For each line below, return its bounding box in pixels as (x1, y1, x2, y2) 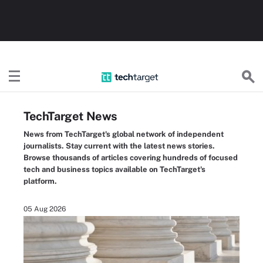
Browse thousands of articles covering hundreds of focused (23, 153, 238, 162)
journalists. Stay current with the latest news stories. (23, 141, 215, 150)
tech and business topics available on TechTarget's (23, 165, 205, 174)
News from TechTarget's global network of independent (23, 130, 224, 139)
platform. (23, 177, 57, 186)
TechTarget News (23, 109, 117, 123)
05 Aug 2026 (23, 205, 66, 213)
